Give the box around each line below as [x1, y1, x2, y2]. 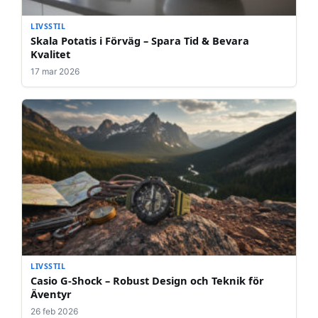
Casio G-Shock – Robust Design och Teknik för [31, 273, 264, 288]
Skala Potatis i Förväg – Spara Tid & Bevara [31, 33, 249, 48]
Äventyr [31, 287, 72, 302]
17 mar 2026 [31, 66, 79, 77]
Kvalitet [31, 47, 70, 62]
